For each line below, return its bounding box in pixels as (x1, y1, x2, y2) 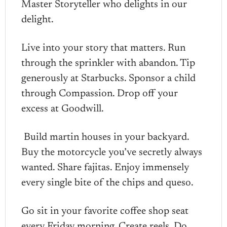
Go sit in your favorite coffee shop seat (21, 206, 189, 216)
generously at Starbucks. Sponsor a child (21, 73, 196, 84)
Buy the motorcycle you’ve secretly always (21, 147, 203, 158)
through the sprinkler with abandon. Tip (21, 58, 196, 68)
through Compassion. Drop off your (21, 88, 178, 99)
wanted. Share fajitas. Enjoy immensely (21, 162, 190, 173)
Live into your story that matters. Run (21, 43, 186, 53)
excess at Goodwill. (21, 103, 104, 114)
